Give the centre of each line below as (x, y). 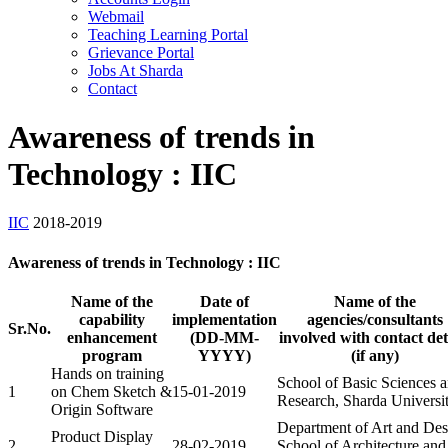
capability (111, 319)
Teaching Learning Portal (168, 34)
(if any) (374, 355)
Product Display (102, 436)
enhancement (111, 337)
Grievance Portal (141, 52)
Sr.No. (29, 328)
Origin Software (102, 409)
